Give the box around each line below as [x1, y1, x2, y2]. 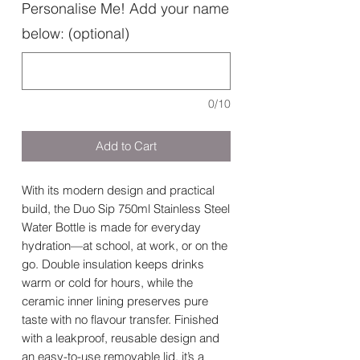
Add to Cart [96, 138, 157, 154]
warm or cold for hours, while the [22, 275, 193, 291]
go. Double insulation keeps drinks [22, 256, 204, 272]
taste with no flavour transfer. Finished [22, 312, 219, 328]
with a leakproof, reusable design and [22, 330, 219, 346]
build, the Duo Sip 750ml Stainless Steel [22, 201, 230, 217]
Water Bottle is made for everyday [22, 219, 201, 235]
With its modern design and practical [22, 182, 215, 198]
